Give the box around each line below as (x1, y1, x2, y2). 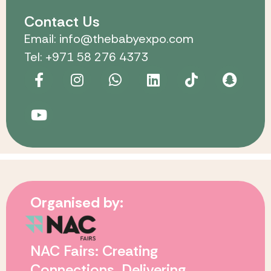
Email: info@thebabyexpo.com (24, 30, 194, 47)
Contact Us (24, 11, 100, 31)
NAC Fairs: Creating (30, 241, 158, 260)
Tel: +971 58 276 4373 (24, 48, 148, 65)
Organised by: (30, 192, 123, 212)
